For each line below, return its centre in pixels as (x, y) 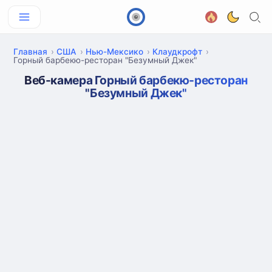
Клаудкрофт (177, 52)
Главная (30, 52)
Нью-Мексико (114, 52)
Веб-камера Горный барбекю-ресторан (136, 80)
